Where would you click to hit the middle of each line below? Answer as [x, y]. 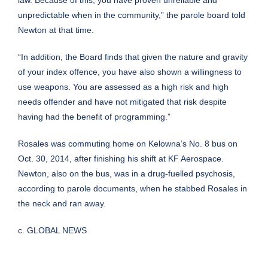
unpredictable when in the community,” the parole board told [132, 15]
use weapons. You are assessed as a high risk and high [123, 87]
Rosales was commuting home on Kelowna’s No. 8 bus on [128, 144]
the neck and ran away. [62, 204]
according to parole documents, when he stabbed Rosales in [133, 189]
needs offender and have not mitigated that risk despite [122, 102]
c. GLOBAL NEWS [52, 231]
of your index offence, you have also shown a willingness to [130, 72]
